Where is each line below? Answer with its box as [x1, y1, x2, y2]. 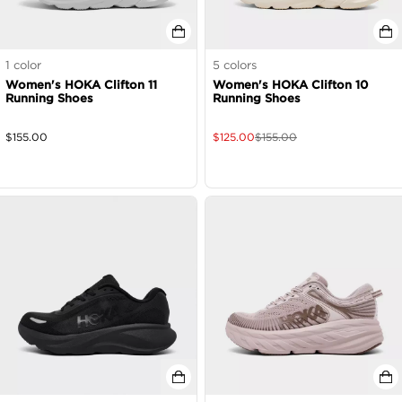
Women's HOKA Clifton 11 [5, 77, 157, 92]
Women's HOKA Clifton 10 [213, 77, 368, 92]
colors [220, 57, 257, 73]
